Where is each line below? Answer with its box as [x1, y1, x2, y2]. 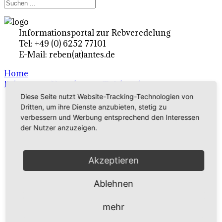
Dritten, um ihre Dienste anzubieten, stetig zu [20, 103, 167, 111]
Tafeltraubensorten [24, 206, 100, 217]
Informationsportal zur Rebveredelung [19, 27, 182, 38]
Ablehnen [94, 178, 133, 189]
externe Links [24, 176, 78, 187]
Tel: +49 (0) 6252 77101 [19, 38, 106, 49]
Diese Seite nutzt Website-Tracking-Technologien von [20, 92, 194, 101]
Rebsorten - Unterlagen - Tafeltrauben [4, 79, 153, 90]
